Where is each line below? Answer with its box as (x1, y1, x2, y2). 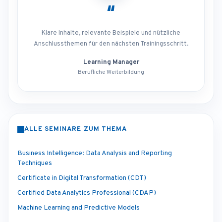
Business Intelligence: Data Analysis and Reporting (17, 149, 172, 158)
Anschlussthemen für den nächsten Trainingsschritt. (34, 40, 188, 49)
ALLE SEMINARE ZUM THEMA (24, 125, 127, 134)
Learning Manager (83, 58, 139, 67)
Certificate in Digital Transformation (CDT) (17, 174, 146, 183)
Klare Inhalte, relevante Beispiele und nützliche (42, 29, 180, 38)
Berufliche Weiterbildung (78, 68, 144, 77)
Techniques (17, 159, 52, 168)
